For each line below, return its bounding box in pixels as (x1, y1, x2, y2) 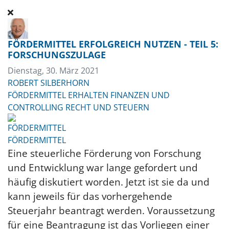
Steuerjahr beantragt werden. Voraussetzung (8, 204, 215, 217)
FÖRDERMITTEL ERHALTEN (8, 89, 108, 101)
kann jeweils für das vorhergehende (8, 190, 172, 202)
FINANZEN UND (110, 89, 170, 101)
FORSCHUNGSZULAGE (8, 49, 106, 61)
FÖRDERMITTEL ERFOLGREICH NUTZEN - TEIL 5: (8, 38, 218, 50)
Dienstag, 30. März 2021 (8, 65, 99, 76)
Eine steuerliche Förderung (8, 147, 132, 159)
